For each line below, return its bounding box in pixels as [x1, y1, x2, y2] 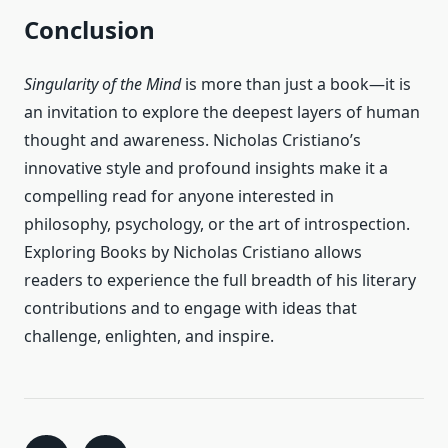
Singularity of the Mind [24, 73, 181, 96]
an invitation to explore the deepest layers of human [24, 101, 420, 124]
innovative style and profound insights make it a [24, 157, 388, 180]
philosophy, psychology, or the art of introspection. [24, 213, 410, 236]
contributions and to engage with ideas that [24, 297, 357, 320]
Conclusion [24, 13, 155, 47]
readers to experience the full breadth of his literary [24, 269, 416, 292]
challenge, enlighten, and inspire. [24, 325, 274, 348]
